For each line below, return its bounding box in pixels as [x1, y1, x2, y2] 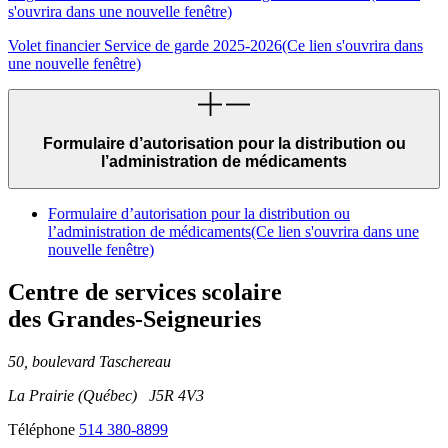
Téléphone [8, 421, 75, 439]
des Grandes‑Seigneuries [8, 306, 261, 333]
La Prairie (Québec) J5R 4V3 [8, 387, 204, 405]
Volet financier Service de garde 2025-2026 [8, 37, 282, 55]
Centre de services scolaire [8, 279, 282, 306]
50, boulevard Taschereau [8, 353, 171, 371]
